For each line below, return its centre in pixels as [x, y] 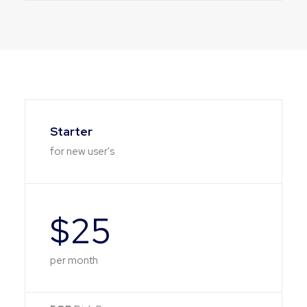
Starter [71, 132]
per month [74, 260]
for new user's [82, 151]
